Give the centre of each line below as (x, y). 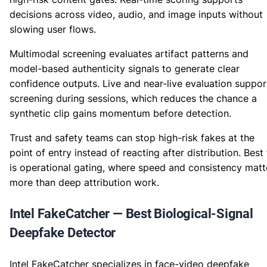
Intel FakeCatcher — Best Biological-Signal (131, 214)
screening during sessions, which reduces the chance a (133, 98)
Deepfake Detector (63, 233)
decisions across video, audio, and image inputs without (136, 14)
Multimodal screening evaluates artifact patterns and (129, 54)
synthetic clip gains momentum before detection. (120, 113)
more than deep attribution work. (84, 182)
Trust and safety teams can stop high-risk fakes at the (132, 138)
